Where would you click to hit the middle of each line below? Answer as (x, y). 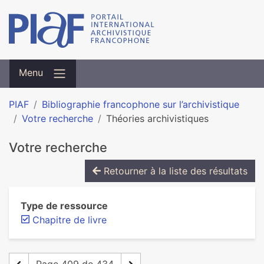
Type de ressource (64, 206)
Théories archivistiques (157, 118)
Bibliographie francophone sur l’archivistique (141, 104)
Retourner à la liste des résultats (174, 171)
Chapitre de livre (70, 220)
